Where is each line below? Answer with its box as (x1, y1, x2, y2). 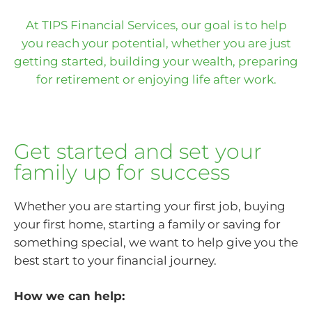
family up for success (14, 159, 230, 185)
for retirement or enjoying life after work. (36, 72, 276, 87)
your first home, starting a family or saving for (14, 217, 281, 231)
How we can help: (14, 289, 125, 304)
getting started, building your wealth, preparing (14, 54, 298, 69)
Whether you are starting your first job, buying (14, 198, 286, 213)
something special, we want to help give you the (14, 235, 298, 249)
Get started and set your (14, 138, 262, 164)
